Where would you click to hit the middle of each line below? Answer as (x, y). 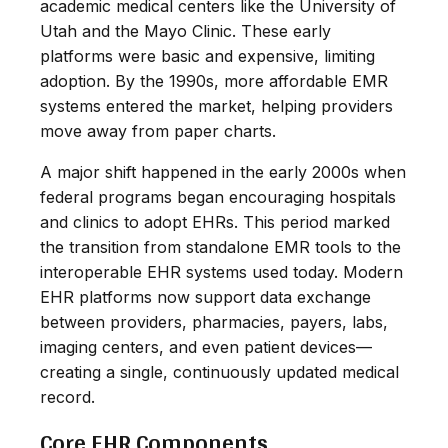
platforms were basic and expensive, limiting (207, 55)
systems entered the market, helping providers (216, 105)
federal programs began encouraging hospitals (218, 196)
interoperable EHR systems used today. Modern (221, 271)
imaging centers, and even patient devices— (206, 346)
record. (67, 396)
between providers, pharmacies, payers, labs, (214, 321)
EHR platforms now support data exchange (205, 296)
